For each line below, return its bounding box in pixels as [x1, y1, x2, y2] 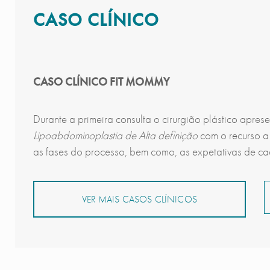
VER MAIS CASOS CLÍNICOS [82, 193, 197, 206]
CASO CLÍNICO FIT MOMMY [33, 74, 169, 90]
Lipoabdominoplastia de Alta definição [33, 128, 200, 143]
